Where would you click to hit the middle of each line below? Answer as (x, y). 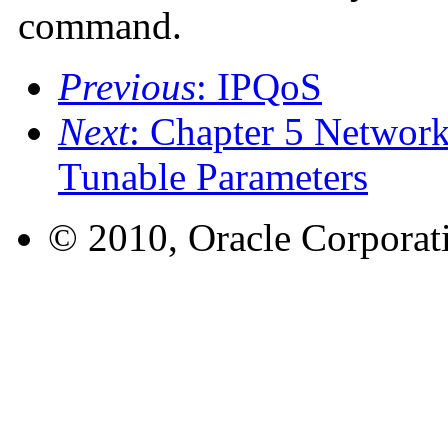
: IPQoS (259, 86)
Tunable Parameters (213, 176)
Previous (127, 86)
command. (100, 25)
